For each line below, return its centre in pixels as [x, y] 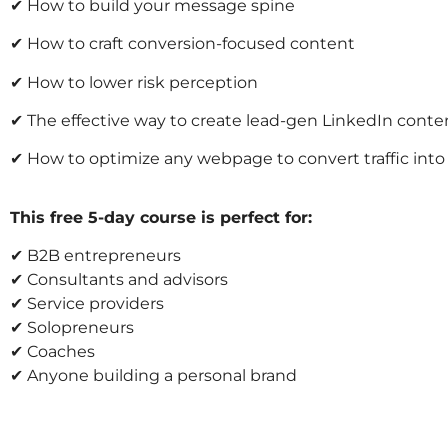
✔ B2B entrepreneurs [95, 256]
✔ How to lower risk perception [134, 82]
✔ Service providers [87, 304]
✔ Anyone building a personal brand [153, 376]
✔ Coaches [52, 352]
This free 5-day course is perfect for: [161, 217]
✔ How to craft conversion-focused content [182, 44]
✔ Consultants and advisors [119, 280]
